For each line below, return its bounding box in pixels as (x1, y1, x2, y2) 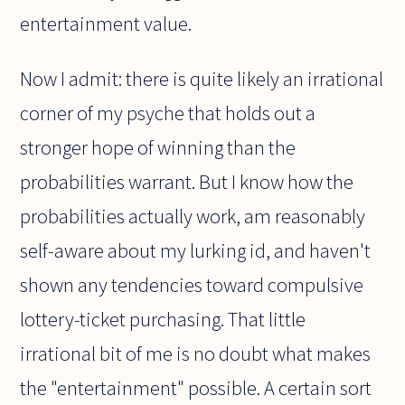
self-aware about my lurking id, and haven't (20, 237, 372, 263)
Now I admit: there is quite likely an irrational (20, 65, 384, 91)
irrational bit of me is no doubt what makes (20, 340, 372, 366)
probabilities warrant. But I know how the (20, 168, 354, 194)
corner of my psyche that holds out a (20, 99, 316, 126)
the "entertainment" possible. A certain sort (20, 374, 372, 400)
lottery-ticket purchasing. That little (20, 306, 306, 332)
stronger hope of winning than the (20, 134, 297, 160)
